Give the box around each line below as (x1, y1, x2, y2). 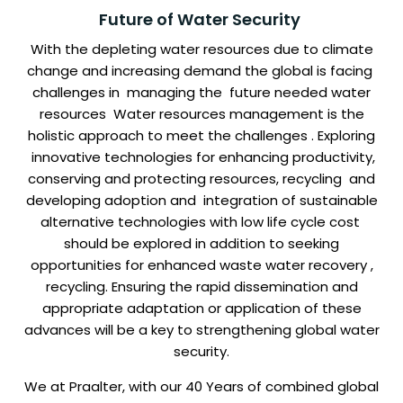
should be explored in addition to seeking (64, 234, 339, 254)
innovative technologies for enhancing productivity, (28, 148, 375, 167)
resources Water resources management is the (39, 104, 364, 124)
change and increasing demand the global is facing (27, 61, 376, 81)
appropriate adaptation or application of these (41, 299, 362, 318)
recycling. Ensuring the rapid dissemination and (45, 277, 358, 297)
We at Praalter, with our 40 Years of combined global (24, 377, 379, 397)
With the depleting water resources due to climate (30, 40, 373, 59)
